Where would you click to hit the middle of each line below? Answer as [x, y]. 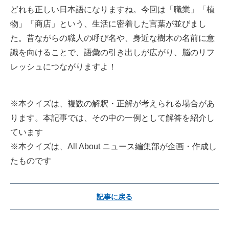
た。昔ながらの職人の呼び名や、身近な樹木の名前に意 [112, 38]
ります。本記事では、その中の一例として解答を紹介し [112, 118]
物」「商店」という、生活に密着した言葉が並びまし [108, 24]
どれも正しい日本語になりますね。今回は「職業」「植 [112, 10]
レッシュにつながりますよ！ [63, 67]
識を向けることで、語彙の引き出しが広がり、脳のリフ [112, 53]
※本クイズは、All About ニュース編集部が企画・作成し [113, 147]
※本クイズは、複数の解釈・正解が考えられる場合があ [112, 104]
